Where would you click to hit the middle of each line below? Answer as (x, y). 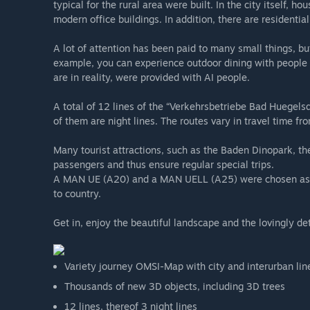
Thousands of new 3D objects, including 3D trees (175, 286)
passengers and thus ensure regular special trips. (164, 165)
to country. (77, 194)
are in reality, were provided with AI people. (152, 77)
